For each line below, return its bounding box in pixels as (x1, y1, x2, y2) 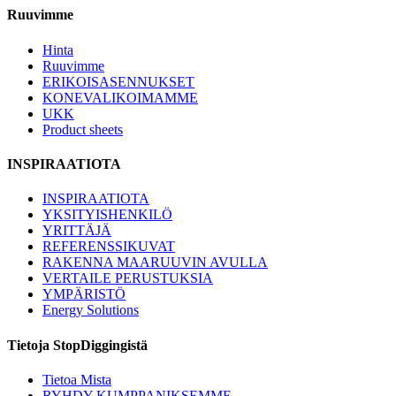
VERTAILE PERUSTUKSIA (42, 270, 213, 286)
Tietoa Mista (42, 371, 111, 387)
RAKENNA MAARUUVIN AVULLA (42, 255, 268, 270)
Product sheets (42, 121, 123, 137)
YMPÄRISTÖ (42, 286, 126, 302)
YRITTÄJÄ (42, 223, 111, 239)
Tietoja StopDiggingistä (7, 337, 148, 353)
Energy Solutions (42, 302, 139, 318)
